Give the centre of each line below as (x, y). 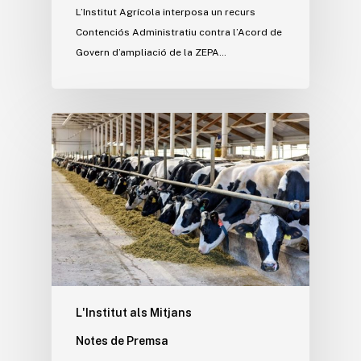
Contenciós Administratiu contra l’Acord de (179, 32)
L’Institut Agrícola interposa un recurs (166, 12)
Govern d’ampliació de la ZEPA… (151, 52)
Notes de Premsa (122, 340)
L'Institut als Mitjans (134, 312)
